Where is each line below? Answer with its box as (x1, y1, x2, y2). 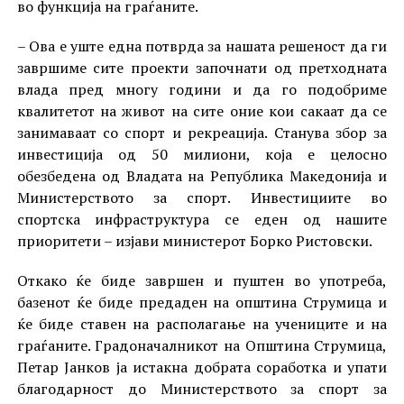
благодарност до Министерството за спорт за (16, 378, 388, 399)
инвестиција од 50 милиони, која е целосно (16, 143, 388, 164)
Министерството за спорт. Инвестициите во (16, 187, 388, 207)
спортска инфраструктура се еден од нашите (16, 208, 388, 229)
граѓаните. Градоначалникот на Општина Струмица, (16, 335, 388, 355)
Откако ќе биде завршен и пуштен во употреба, (16, 270, 388, 290)
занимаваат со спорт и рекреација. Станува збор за (16, 122, 388, 142)
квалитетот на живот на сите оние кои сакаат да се (16, 100, 388, 121)
